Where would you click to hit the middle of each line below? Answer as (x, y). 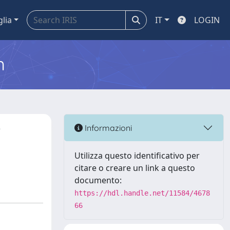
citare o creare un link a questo (135, 168)
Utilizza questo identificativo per (137, 156)
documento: (98, 180)
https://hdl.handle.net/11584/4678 (142, 193)
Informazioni (107, 128)
